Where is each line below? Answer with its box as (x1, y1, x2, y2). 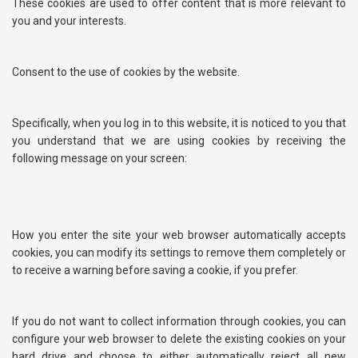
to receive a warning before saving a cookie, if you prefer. (12, 264, 298, 276)
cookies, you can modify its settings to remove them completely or (12, 246, 346, 259)
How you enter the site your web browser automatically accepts (12, 229, 346, 241)
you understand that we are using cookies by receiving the (12, 134, 346, 147)
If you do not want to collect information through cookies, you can (12, 315, 346, 328)
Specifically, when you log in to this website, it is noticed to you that (12, 117, 346, 129)
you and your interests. (12, 14, 126, 27)
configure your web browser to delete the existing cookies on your (12, 332, 346, 345)
